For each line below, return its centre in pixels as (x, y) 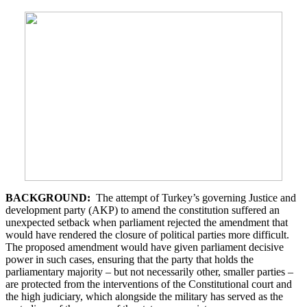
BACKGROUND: (48, 197)
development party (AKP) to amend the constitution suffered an (143, 210)
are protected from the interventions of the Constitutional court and (149, 284)
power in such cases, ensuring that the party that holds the (130, 259)
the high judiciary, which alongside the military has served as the (144, 296)
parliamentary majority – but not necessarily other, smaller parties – (149, 271)
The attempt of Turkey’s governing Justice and (193, 197)
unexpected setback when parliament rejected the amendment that (147, 222)
